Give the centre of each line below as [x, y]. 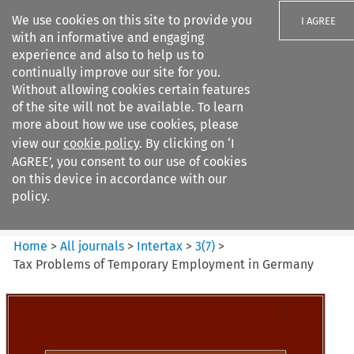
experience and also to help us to [108, 55]
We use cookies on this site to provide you [132, 20]
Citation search [57, 220]
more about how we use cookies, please [125, 124]
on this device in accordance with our [119, 179]
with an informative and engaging [108, 38]
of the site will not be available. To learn [128, 107]
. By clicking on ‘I [187, 143]
